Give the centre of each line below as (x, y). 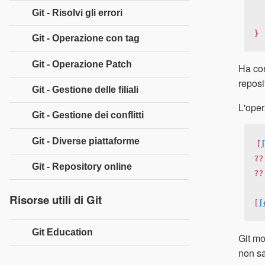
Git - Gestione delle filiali (85, 89)
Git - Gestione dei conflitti (88, 115)
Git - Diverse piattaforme (86, 141)
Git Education (62, 232)
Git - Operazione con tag (86, 38)
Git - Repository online (82, 167)
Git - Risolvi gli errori (77, 12)
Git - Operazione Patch (82, 64)
